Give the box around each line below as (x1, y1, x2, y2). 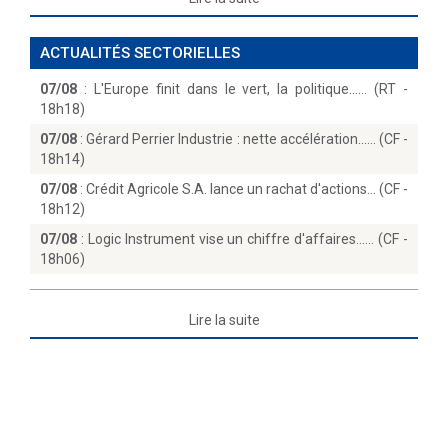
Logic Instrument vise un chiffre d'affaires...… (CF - (87, 231, 409, 247)
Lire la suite (188, 312, 260, 328)
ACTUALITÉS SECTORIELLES (40, 44, 240, 62)
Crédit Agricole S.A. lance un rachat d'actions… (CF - (86, 181, 408, 197)
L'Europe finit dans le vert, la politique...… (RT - (93, 81, 409, 97)
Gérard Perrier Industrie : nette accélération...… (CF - (86, 131, 409, 147)
